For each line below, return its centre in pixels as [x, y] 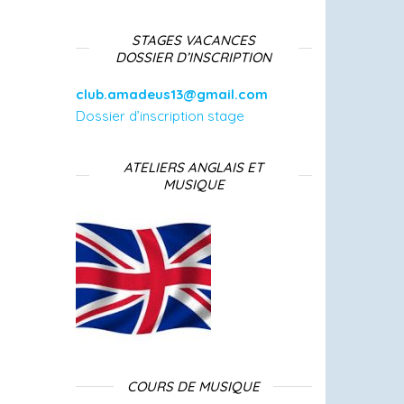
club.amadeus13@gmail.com [171, 94]
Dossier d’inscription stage [160, 116]
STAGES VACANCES [194, 40]
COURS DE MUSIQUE [194, 386]
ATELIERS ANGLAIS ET [194, 167]
